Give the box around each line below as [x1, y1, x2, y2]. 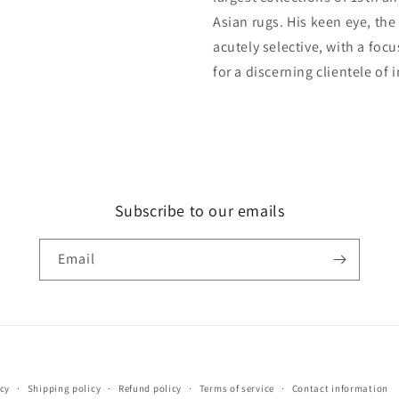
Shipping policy [27, 382, 102, 395]
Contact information [291, 382, 388, 395]
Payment [199, 368, 255, 387]
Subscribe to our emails [114, 200, 285, 221]
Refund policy [118, 382, 183, 395]
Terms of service [199, 382, 274, 395]
